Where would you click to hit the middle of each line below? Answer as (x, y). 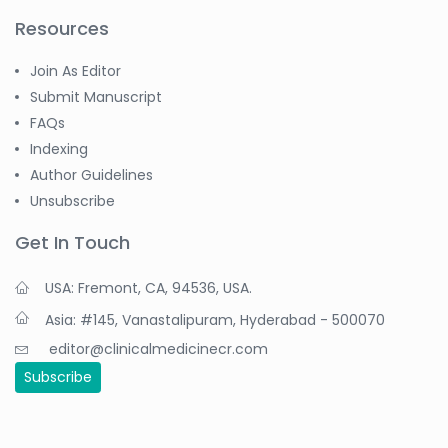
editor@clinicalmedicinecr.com (158, 348)
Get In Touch (72, 242)
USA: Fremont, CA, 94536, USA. (148, 287)
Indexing (59, 148)
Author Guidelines (91, 174)
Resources (62, 28)
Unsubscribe (72, 200)
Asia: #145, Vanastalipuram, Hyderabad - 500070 (215, 319)
